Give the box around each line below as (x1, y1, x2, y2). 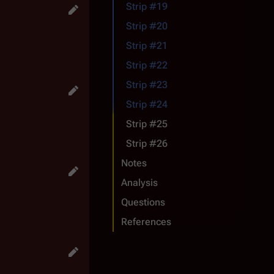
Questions (121, 196, 165, 208)
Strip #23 (126, 79, 168, 91)
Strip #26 (126, 138, 168, 149)
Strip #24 (126, 98, 168, 110)
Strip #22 (126, 59, 168, 71)
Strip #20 (126, 20, 168, 32)
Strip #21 (126, 40, 168, 51)
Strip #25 (126, 118, 168, 130)
